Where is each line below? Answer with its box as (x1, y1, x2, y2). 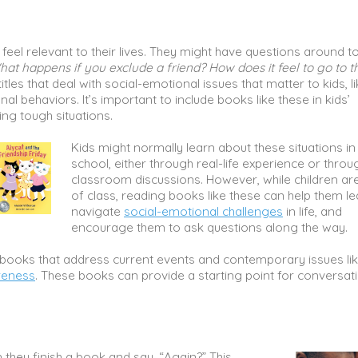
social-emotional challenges (124, 203, 283, 219)
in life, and (283, 203, 342, 219)
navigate (71, 203, 124, 219)
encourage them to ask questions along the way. (71, 219, 351, 235)
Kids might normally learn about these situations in (71, 139, 356, 155)
